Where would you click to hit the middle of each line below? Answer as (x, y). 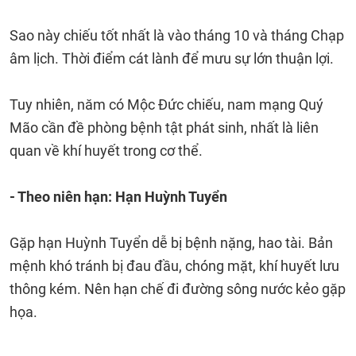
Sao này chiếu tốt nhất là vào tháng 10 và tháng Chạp (177, 35)
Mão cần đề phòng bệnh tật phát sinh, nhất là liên (164, 128)
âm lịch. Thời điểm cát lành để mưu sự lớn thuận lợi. (172, 58)
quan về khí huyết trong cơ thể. (108, 151)
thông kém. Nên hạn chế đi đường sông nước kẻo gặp (178, 289)
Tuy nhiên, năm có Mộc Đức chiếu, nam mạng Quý (166, 104)
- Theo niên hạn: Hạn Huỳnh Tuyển (118, 197)
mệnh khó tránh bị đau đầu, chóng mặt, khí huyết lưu (174, 266)
